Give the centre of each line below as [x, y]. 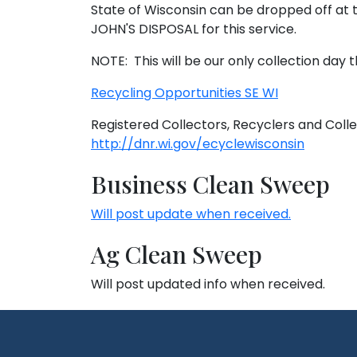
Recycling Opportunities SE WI [184, 93]
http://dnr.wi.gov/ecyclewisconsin [198, 144]
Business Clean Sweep [210, 184]
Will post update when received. [191, 214]
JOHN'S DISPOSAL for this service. [194, 29]
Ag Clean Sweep [177, 254]
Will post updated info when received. [208, 284]
